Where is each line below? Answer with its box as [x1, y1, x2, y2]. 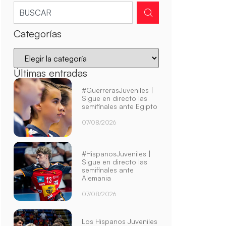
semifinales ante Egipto [82, 101, 158, 110]
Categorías [13, 27, 62, 40]
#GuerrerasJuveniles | [82, 85, 154, 94]
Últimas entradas [13, 66, 87, 79]
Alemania [82, 174, 111, 183]
